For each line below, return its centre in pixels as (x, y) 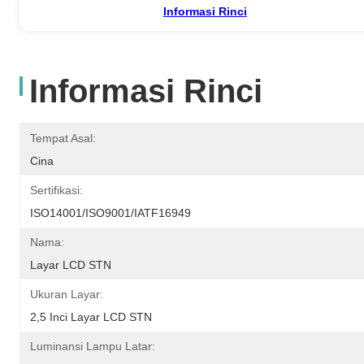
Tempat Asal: (63, 138)
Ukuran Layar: (67, 294)
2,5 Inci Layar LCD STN (91, 316)
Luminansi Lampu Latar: (93, 346)
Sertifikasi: (56, 190)
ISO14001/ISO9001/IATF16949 (110, 212)
